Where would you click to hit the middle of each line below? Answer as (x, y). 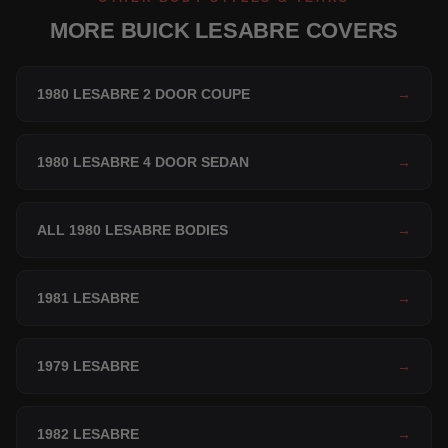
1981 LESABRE (88, 298)
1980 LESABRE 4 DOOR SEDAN (143, 162)
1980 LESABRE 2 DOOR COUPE (143, 94)
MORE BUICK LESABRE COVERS (224, 31)
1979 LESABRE (88, 366)
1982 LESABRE (88, 434)
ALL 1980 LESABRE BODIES (132, 230)
